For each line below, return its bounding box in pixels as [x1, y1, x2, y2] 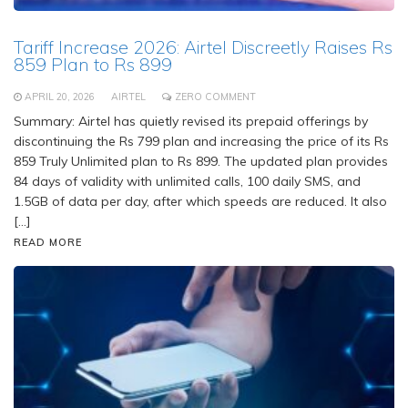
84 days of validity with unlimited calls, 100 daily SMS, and [14, 173, 361, 190]
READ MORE [14, 236, 82, 250]
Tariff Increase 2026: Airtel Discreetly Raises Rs [14, 36, 393, 59]
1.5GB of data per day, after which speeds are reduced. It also [14, 193, 387, 210]
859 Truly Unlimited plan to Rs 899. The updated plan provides [14, 153, 388, 170]
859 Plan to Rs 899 [14, 53, 172, 76]
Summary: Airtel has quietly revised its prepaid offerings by [14, 113, 368, 130]
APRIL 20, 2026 [25, 90, 95, 104]
